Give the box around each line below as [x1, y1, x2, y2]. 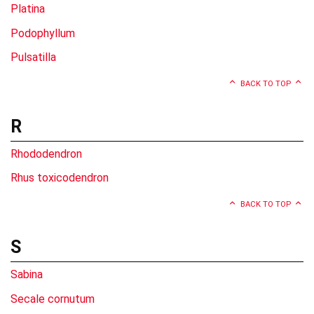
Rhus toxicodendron [11, 171, 109, 185]
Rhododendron [11, 146, 82, 161]
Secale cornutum [11, 292, 95, 306]
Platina [11, 1, 45, 15]
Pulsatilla [11, 50, 56, 64]
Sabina [11, 267, 43, 281]
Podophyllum [11, 26, 75, 40]
